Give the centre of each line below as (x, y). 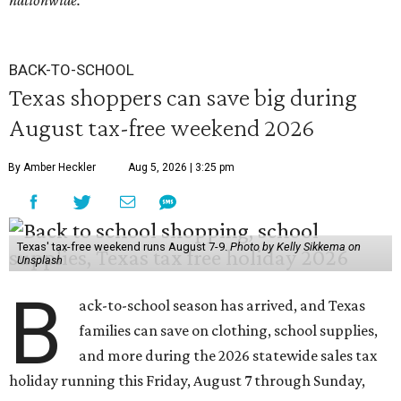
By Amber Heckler (52, 167)
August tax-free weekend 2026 (162, 127)
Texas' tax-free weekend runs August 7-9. (123, 247)
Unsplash (39, 260)
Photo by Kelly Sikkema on (295, 247)
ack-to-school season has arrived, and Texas (222, 305)
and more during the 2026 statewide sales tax (228, 355)
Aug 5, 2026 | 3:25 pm (181, 167)
